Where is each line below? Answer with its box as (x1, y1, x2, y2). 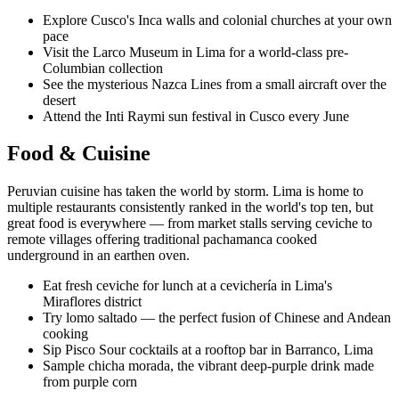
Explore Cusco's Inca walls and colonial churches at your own (43, 12, 392, 28)
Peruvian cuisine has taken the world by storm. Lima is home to (7, 183, 363, 199)
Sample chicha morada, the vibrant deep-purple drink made (43, 358, 374, 374)
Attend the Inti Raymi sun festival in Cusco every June (43, 108, 349, 124)
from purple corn (43, 374, 137, 390)
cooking (43, 326, 88, 342)
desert (43, 92, 76, 108)
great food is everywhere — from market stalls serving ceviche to (7, 216, 372, 232)
